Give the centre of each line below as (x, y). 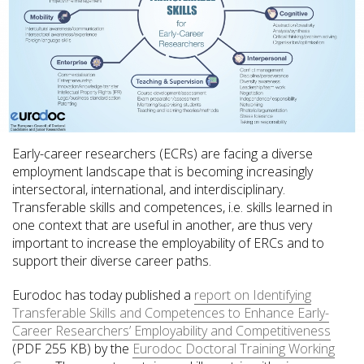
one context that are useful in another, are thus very (162, 225)
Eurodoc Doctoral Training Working (234, 348)
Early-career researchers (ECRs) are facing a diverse (162, 153)
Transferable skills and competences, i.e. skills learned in (172, 207)
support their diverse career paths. (112, 260)
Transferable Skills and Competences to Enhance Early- (171, 312)
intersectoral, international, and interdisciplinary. (149, 189)
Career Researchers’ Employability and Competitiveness (171, 330)
